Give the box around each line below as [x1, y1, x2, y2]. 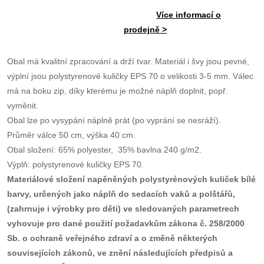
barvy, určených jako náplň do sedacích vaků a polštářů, [7, 189, 235, 199]
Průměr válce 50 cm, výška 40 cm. [7, 130, 136, 140]
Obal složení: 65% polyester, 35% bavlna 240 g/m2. [7, 145, 202, 154]
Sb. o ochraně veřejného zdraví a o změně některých [7, 233, 217, 243]
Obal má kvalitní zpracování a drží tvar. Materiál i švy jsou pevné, [7, 57, 249, 66]
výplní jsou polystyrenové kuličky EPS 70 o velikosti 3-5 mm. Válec [7, 71, 253, 81]
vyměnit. [7, 101, 41, 110]
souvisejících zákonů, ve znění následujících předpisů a [7, 248, 233, 258]
